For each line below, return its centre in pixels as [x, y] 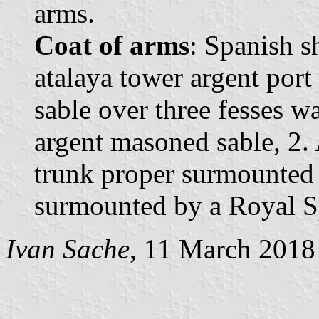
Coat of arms [112, 45]
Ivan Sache [68, 249]
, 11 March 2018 [223, 249]
